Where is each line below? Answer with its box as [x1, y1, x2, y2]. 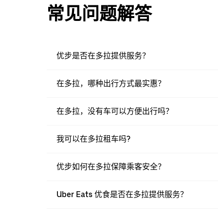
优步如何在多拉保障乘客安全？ [56, 162, 165, 172]
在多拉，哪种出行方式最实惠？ [56, 79, 165, 89]
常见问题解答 [47, 3, 152, 25]
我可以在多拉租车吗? [56, 134, 130, 144]
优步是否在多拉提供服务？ [56, 51, 150, 61]
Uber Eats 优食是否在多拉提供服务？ [56, 190, 188, 200]
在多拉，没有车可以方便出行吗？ [56, 107, 173, 116]
